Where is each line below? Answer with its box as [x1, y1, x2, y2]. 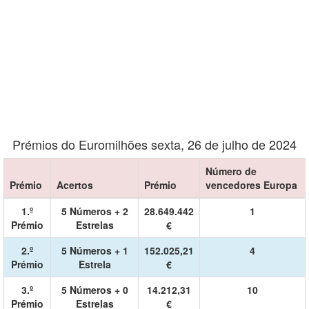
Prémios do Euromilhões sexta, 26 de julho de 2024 [12, 135, 297, 153]
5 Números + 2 [61, 204, 128, 218]
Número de [206, 164, 257, 178]
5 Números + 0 [61, 283, 128, 297]
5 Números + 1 [61, 243, 128, 257]
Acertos [57, 178, 93, 192]
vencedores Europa [206, 178, 297, 192]
